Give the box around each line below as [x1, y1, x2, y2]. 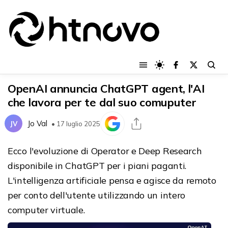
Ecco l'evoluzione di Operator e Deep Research [8, 145, 202, 157]
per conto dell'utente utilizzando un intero [8, 189, 186, 201]
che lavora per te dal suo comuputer [8, 95, 196, 109]
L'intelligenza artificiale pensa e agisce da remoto [8, 174, 216, 186]
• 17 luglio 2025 [51, 119, 100, 128]
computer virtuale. [8, 204, 85, 216]
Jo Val [27, 119, 47, 129]
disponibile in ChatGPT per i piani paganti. [8, 159, 187, 172]
